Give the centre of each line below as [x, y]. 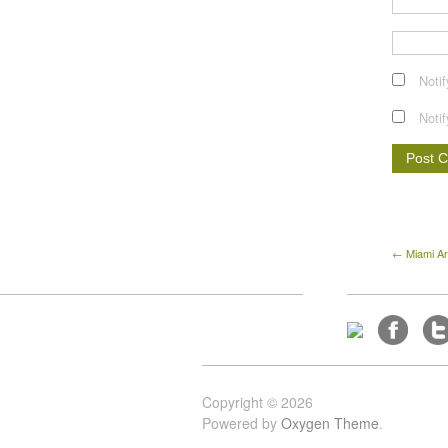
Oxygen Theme [330, 423]
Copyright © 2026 [257, 402]
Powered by [241, 423]
